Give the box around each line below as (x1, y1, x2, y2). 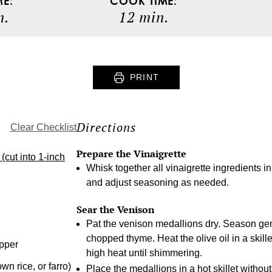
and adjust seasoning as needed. (86, 177, 229, 188)
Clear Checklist (10, 122, 76, 133)
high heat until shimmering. (86, 248, 202, 259)
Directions (76, 119, 136, 136)
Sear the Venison (76, 203, 154, 217)
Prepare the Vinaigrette (76, 147, 186, 161)
